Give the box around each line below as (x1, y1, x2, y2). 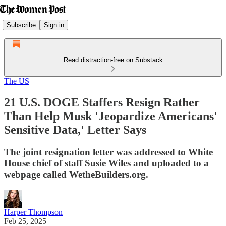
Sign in (44, 21, 64, 29)
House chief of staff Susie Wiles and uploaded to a (4, 157, 209, 168)
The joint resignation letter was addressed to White (4, 146, 213, 157)
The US (4, 77, 29, 85)
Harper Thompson (4, 207, 63, 216)
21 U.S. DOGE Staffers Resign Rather (4, 95, 200, 109)
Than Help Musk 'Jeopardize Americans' (4, 109, 217, 123)
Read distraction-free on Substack (63, 56, 163, 64)
